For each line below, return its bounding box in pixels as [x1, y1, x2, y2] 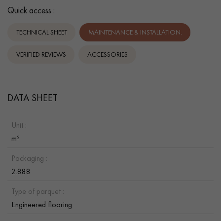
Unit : [11, 119, 27, 130]
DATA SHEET [7, 91, 58, 104]
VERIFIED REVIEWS [16, 50, 66, 59]
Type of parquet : [11, 185, 64, 196]
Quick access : [7, 4, 55, 16]
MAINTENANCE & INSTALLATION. [88, 28, 182, 37]
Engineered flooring [11, 199, 72, 210]
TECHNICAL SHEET [16, 28, 67, 37]
